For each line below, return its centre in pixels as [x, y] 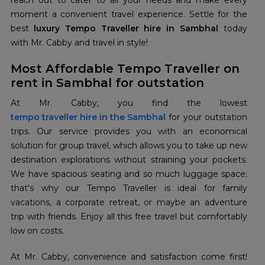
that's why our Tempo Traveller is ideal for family [129, 188]
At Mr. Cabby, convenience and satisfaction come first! [129, 257]
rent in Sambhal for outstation [107, 83]
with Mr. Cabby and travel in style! [79, 43]
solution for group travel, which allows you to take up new [129, 146]
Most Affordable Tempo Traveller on [125, 69]
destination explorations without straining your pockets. [129, 160]
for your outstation [206, 117]
